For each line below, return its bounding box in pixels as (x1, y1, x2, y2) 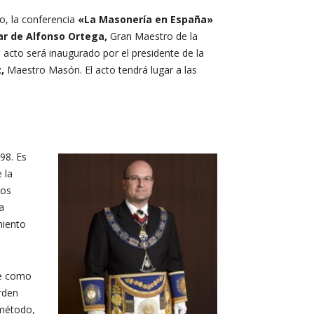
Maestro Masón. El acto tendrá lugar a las (4, 62, 197, 76)
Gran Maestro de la (110, 29, 198, 43)
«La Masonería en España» (78, 12, 213, 26)
